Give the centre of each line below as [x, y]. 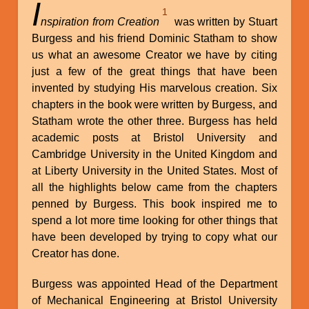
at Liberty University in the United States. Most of [154, 170]
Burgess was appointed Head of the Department [154, 283]
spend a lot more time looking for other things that [154, 220]
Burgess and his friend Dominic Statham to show [154, 38]
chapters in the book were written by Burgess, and [154, 104]
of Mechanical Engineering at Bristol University [154, 300]
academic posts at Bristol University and [154, 137]
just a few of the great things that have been [154, 71]
